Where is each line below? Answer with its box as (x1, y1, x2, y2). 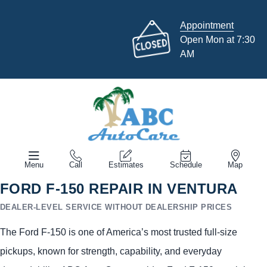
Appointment (180, 20, 234, 30)
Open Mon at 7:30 (180, 34, 256, 45)
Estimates (108, 160, 144, 169)
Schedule (169, 160, 202, 169)
